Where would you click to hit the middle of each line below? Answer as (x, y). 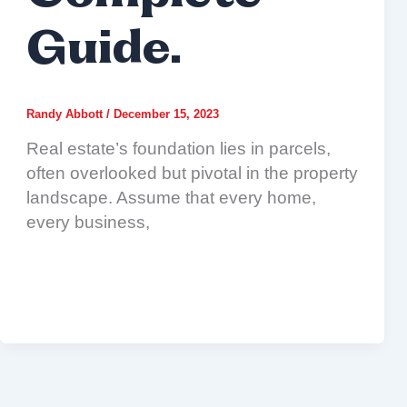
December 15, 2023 (166, 114)
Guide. (104, 51)
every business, (88, 223)
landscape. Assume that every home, (171, 198)
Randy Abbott (66, 114)
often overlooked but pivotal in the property (192, 174)
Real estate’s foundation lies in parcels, (178, 149)
